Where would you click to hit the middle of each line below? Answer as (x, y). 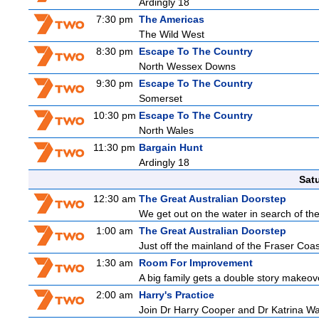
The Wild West (172, 34)
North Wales (166, 130)
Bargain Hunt (171, 147)
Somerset (161, 98)
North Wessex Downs (187, 66)
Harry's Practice (177, 295)
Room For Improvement (196, 263)
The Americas (172, 19)
